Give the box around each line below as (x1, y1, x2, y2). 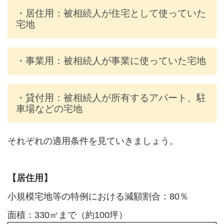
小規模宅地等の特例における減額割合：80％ (7, 191, 188, 201)
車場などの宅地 (15, 103, 82, 114)
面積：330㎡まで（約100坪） (7, 209, 127, 220)
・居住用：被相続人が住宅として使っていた (15, 8, 206, 19)
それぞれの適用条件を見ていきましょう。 (7, 135, 178, 146)
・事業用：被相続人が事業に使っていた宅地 (15, 55, 206, 66)
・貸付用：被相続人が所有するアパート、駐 (15, 92, 206, 103)
